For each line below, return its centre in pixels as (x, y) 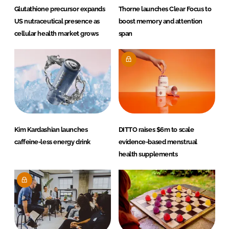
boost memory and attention (160, 21)
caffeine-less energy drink (52, 142)
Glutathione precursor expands (60, 9)
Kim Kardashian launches (51, 129)
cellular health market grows (56, 33)
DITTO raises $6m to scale (156, 129)
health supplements (148, 154)
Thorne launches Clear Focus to (165, 9)
